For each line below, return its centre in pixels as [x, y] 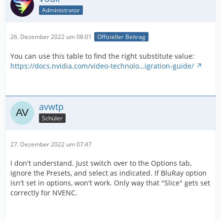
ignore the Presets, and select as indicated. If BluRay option [109, 173]
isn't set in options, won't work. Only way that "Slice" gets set [110, 183]
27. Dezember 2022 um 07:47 [51, 145]
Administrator [61, 10]
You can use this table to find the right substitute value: [102, 56]
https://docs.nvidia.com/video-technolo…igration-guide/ [102, 66]
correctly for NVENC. [44, 193]
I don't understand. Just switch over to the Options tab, [101, 163]
